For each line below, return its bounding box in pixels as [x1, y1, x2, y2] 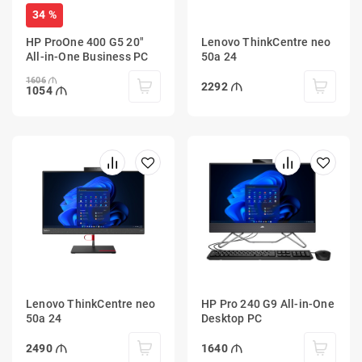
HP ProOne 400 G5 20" [26, 35, 144, 48]
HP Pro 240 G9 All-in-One [201, 297, 335, 311]
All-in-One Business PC [26, 49, 149, 63]
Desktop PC [201, 312, 262, 326]
